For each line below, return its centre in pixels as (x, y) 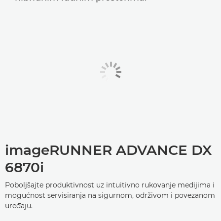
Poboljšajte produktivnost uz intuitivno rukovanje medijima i (110, 185)
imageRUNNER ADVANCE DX (108, 150)
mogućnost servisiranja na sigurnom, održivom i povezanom (110, 196)
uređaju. (19, 206)
